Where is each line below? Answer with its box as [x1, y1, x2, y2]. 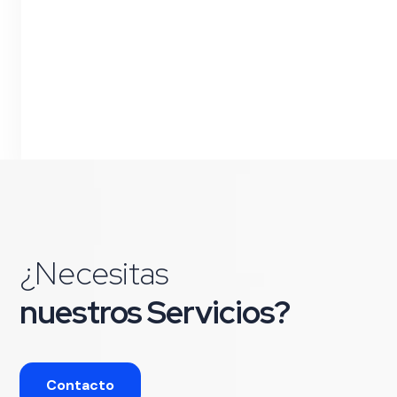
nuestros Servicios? [19, 291, 290, 333]
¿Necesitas [19, 252, 168, 294]
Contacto [46, 376, 114, 394]
